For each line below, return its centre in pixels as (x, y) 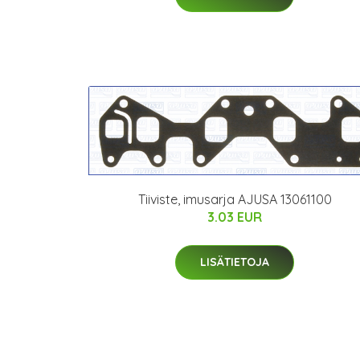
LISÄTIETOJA (235, 262)
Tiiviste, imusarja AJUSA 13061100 (235, 200)
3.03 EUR (235, 217)
